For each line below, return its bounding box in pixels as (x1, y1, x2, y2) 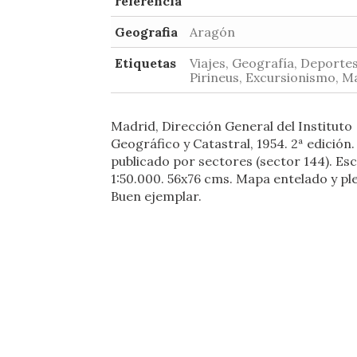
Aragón (190, 24, 235, 40)
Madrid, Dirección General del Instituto (111, 118, 352, 134)
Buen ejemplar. (111, 188, 202, 204)
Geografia (115, 24, 178, 40)
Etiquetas (115, 55, 176, 71)
